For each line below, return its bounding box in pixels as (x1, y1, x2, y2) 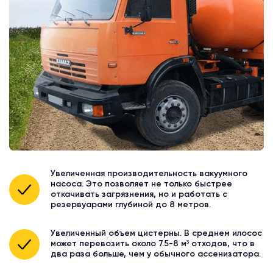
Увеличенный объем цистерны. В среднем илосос (51, 229, 262, 238)
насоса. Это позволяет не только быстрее (51, 180, 232, 189)
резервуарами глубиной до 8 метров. (51, 200, 211, 210)
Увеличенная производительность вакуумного (51, 169, 247, 179)
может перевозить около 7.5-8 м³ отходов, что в (51, 239, 255, 249)
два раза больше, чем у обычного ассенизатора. (51, 250, 261, 259)
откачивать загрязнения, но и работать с (51, 190, 227, 199)
